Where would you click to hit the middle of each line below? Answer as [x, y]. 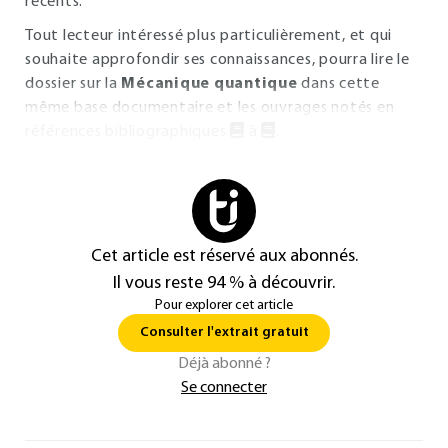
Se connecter [224, 388]
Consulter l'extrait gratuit [224, 332]
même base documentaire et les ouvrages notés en [210, 108]
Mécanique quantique [209, 84]
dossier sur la [73, 84]
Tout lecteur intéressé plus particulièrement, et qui [208, 36]
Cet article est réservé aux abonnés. [224, 256]
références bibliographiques [127, 132]
